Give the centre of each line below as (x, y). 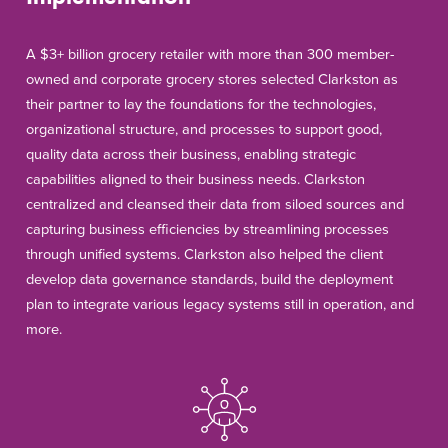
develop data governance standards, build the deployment (209, 279)
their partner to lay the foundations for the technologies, (201, 104)
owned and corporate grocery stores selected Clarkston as (212, 79)
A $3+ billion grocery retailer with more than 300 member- (210, 54)
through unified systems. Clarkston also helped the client (204, 254)
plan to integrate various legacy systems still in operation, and (220, 304)
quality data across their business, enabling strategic (191, 154)
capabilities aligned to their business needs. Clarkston (195, 179)
